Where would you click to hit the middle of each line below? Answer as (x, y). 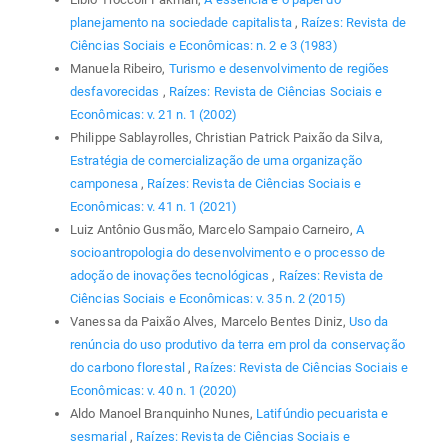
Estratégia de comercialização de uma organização (216, 161)
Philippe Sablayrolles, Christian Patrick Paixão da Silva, (226, 138)
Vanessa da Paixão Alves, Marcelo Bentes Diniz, (209, 322)
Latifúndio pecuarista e (322, 414)
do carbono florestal (129, 368)
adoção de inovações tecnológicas (171, 276)
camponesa (105, 184)
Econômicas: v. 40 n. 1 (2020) (153, 391)
